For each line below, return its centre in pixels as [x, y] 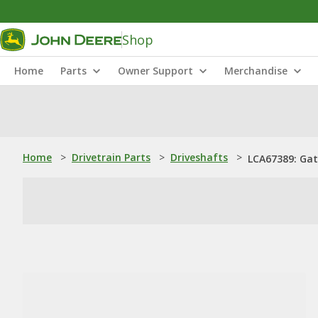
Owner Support [155, 71]
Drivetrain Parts [111, 157]
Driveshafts [199, 157]
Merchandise [256, 71]
